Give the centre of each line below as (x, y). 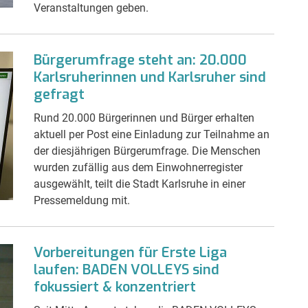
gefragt (59, 94)
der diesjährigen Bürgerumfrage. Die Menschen (147, 151)
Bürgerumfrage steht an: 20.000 (140, 60)
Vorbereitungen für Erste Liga (130, 252)
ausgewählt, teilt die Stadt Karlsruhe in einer (140, 184)
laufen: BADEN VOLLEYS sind (126, 269)
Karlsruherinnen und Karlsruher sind (150, 77)
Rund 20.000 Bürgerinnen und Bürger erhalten (144, 118)
